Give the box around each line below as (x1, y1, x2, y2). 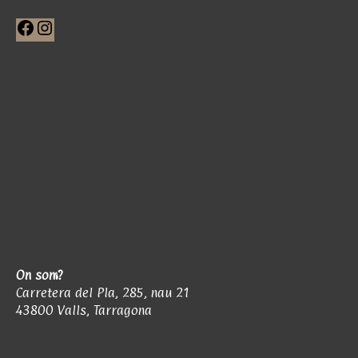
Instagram (54, 18, 111, 34)
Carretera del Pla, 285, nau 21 (16, 284, 189, 301)
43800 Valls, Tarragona (16, 302, 152, 319)
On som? (16, 267, 63, 284)
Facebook (34, 18, 89, 34)
